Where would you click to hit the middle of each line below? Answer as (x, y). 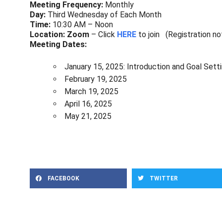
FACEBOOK (63, 178)
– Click (104, 34)
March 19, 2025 (91, 91)
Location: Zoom (60, 34)
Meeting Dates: (60, 44)
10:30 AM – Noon (82, 24)
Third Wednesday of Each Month (104, 14)
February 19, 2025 (96, 79)
